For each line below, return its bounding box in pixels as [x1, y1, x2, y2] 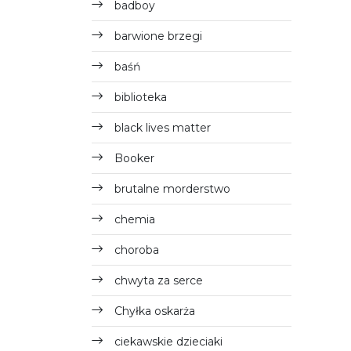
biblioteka [114, 90, 167, 104]
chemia [114, 212, 155, 226]
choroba [114, 243, 159, 257]
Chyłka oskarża [114, 304, 195, 318]
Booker [114, 151, 154, 165]
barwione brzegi [114, 29, 202, 43]
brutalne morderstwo [114, 182, 230, 196]
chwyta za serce [114, 273, 203, 288]
